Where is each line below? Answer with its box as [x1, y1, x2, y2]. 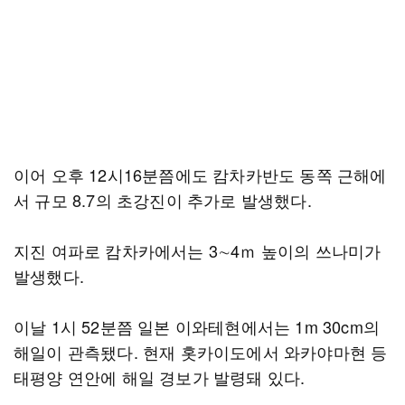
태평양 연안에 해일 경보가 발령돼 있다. [14, 365, 306, 389]
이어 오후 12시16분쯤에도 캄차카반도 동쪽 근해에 [14, 163, 387, 186]
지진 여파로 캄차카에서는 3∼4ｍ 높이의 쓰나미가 [14, 239, 381, 262]
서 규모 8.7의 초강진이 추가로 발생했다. [14, 188, 312, 212]
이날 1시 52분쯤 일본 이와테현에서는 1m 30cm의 [14, 315, 380, 338]
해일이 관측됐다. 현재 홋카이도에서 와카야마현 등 [14, 340, 388, 363]
